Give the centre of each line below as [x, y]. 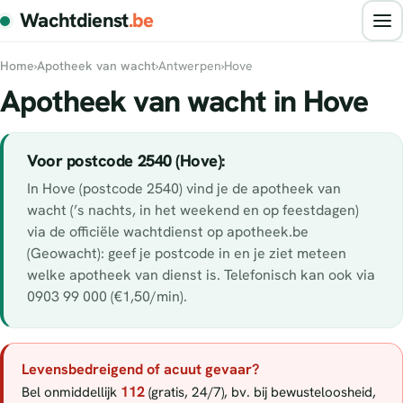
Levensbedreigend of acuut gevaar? [140, 370]
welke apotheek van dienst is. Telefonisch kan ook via [201, 275]
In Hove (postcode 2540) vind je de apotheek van [184, 189]
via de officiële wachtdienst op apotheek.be [168, 232]
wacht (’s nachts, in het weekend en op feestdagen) [193, 210]
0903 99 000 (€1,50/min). [107, 297]
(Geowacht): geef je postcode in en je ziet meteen [187, 254]
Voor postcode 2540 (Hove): [126, 161]
